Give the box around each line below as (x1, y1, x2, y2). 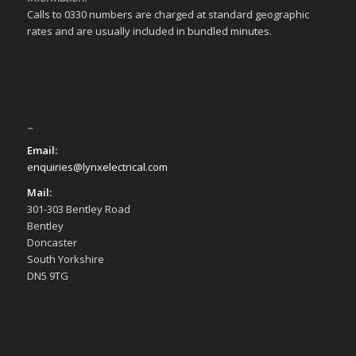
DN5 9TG (26, 269, 68, 284)
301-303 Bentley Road (26, 202, 130, 217)
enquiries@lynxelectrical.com (26, 160, 168, 175)
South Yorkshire (26, 252, 104, 267)
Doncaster (26, 235, 77, 250)
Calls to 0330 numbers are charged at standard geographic (26, 6, 309, 21)
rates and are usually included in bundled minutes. (26, 23, 272, 38)
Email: (26, 143, 57, 158)
